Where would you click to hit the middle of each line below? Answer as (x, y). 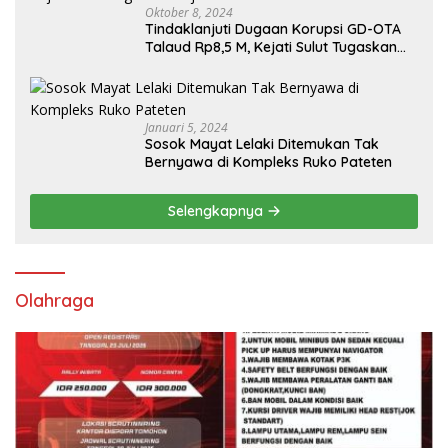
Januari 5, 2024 (186, 127)
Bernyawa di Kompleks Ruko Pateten (268, 161)
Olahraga (54, 300)
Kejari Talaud (189, 64)
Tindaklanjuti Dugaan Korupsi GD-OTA (273, 28)
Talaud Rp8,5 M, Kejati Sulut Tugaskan (271, 46)
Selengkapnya (217, 210)
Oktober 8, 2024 (189, 12)
